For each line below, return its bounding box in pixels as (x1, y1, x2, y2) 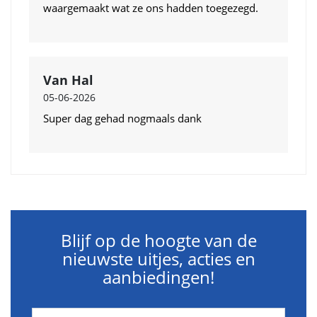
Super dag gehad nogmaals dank (43, 110, 202, 125)
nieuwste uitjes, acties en (62, 246, 255, 270)
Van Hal (43, 71, 93, 88)
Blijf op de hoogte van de (60, 228, 257, 252)
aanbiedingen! (103, 265, 214, 289)
